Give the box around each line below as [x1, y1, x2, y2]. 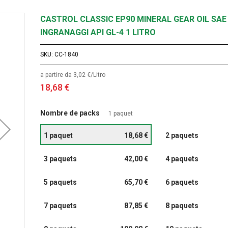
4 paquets [165, 155, 198, 163]
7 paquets [44, 202, 77, 210]
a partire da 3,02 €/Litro [40, 71, 106, 79]
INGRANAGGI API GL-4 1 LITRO [40, 27, 156, 38]
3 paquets [44, 155, 77, 163]
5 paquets [44, 178, 77, 187]
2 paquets [165, 131, 198, 140]
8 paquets [165, 202, 198, 210]
